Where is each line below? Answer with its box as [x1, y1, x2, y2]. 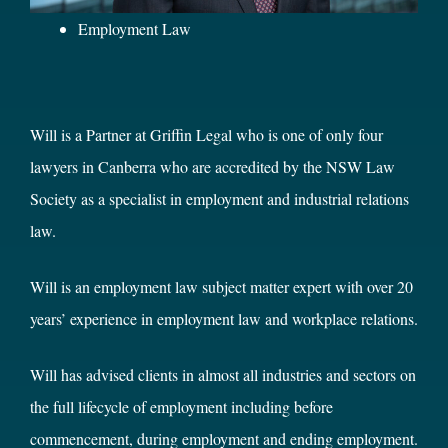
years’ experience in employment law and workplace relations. [30, 307, 418, 329]
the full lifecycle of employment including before [30, 395, 333, 417]
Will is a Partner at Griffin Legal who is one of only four [30, 123, 383, 145]
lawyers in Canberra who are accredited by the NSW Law [30, 155, 395, 177]
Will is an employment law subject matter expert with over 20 [30, 275, 413, 297]
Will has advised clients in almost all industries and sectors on [30, 363, 416, 385]
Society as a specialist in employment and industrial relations [30, 187, 409, 209]
